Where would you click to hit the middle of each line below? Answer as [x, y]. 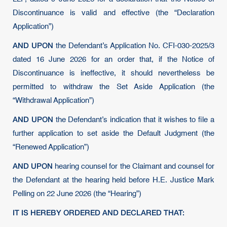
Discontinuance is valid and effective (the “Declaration [113, 13]
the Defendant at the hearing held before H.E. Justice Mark [113, 180]
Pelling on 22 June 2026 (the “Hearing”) [77, 194]
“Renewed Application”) [51, 147]
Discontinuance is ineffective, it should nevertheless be [113, 73]
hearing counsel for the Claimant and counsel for [134, 166]
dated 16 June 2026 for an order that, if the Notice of [113, 60]
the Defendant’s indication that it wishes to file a [134, 120]
